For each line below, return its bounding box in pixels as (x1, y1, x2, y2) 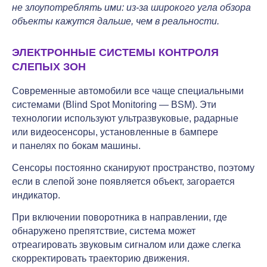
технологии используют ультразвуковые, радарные (12, 113, 238, 123)
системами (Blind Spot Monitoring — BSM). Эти (12, 99, 216, 110)
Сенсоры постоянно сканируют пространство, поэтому (12, 162, 254, 173)
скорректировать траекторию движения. (12, 253, 190, 263)
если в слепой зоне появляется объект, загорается (12, 176, 235, 187)
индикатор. (12, 190, 60, 200)
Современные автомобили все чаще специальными (12, 85, 244, 96)
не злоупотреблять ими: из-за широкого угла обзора (12, 2, 251, 13)
